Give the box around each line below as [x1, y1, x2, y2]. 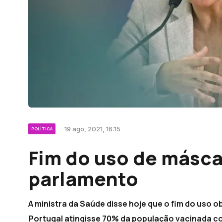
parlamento [28, 166, 138, 192]
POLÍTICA [31, 126, 53, 132]
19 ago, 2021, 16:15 [64, 125, 120, 133]
